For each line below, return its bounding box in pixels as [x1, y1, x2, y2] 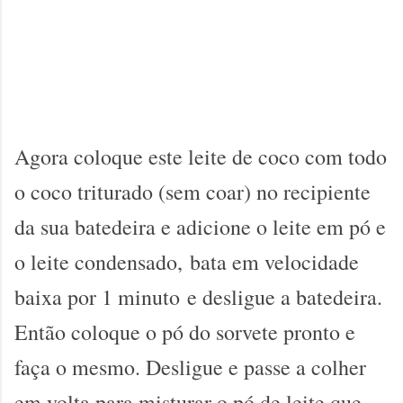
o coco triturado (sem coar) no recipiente [14, 177, 371, 207]
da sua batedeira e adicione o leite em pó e [14, 212, 386, 242]
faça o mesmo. [14, 353, 146, 382]
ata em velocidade [201, 247, 359, 277]
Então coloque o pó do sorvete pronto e [14, 318, 355, 347]
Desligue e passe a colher [146, 353, 366, 382]
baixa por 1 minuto [14, 282, 187, 312]
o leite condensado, [14, 247, 190, 277]
